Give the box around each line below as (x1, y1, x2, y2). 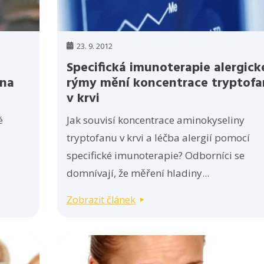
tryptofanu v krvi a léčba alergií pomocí (66, 130, 250, 144)
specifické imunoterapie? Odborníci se (66, 148, 245, 162)
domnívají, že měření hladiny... (66, 166, 209, 180)
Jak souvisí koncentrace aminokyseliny (66, 113, 245, 127)
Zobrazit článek (66, 193, 136, 206)
